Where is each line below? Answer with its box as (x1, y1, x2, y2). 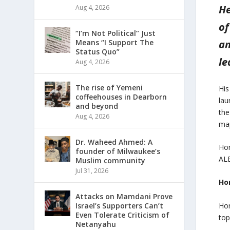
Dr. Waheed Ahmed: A (75, 137, 153, 147)
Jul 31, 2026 (75, 166, 109, 176)
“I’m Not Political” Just (75, 28, 156, 39)
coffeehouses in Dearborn (75, 92, 167, 102)
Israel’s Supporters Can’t (75, 201, 164, 211)
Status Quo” (75, 47, 120, 57)
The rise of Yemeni (75, 83, 143, 93)
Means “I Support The (75, 37, 154, 48)
